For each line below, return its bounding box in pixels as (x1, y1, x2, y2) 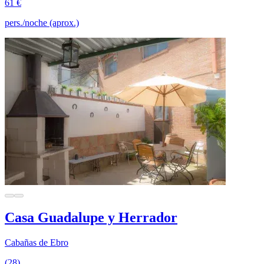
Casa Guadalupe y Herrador (5, 209, 177, 225)
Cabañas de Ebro (5, 237, 68, 247)
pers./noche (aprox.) (5, 17, 79, 28)
